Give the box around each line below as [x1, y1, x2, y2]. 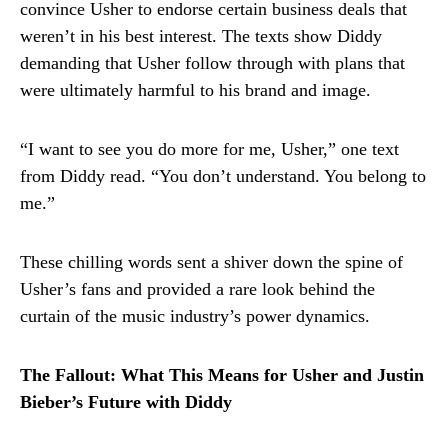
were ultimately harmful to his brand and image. [20, 79, 371, 100]
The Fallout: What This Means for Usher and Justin [20, 364, 424, 385]
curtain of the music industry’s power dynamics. [20, 305, 370, 326]
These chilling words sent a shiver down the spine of [20, 251, 403, 272]
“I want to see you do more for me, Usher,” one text [20, 138, 399, 159]
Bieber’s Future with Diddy [20, 391, 232, 412]
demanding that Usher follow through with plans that [20, 52, 405, 73]
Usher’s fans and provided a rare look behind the [20, 278, 375, 299]
